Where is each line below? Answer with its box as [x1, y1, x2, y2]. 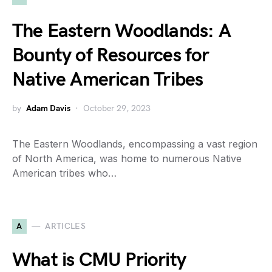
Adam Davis [26, 103, 70, 114]
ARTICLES [45, 221, 86, 232]
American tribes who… [12, 166, 117, 179]
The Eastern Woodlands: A [12, 19, 231, 43]
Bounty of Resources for [12, 43, 209, 67]
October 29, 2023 [83, 103, 151, 114]
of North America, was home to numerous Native [12, 152, 242, 165]
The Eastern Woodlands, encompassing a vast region [12, 137, 257, 150]
